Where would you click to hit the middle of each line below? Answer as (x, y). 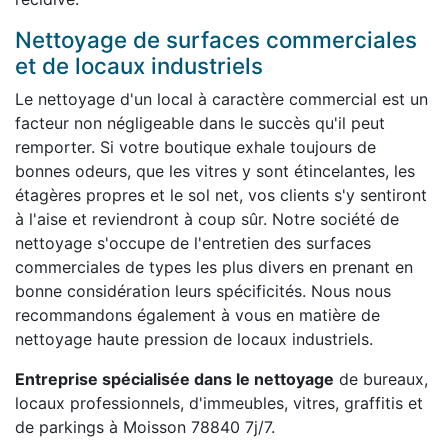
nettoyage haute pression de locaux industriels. (194, 338)
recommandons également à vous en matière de (197, 314)
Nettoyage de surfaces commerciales (216, 39)
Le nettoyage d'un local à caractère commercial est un (221, 98)
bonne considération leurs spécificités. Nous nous (203, 290)
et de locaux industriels (139, 65)
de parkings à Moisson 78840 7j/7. (145, 426)
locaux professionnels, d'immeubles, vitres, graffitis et (219, 402)
